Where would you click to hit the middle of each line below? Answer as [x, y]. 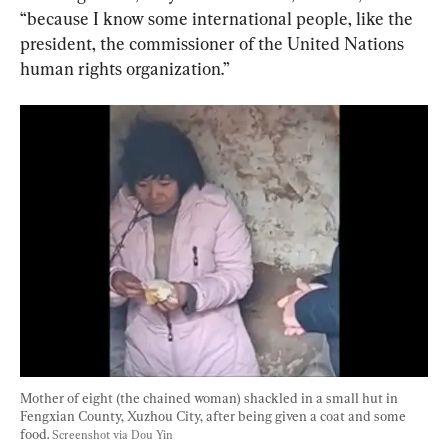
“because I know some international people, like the [218, 18]
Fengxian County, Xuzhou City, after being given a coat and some [214, 415]
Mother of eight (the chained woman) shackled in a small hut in [210, 397]
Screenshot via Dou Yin [112, 434]
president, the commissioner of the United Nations [214, 43]
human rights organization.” [125, 68]
